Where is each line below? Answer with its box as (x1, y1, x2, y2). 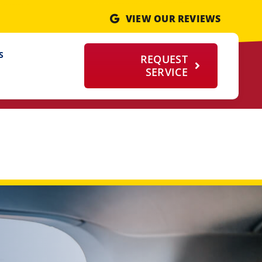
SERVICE (145, 65, 188, 79)
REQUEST (140, 52, 188, 66)
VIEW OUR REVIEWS (125, 12, 221, 25)
